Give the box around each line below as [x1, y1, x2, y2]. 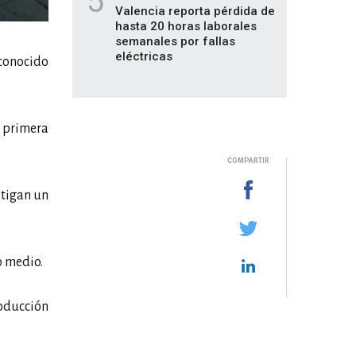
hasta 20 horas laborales [115, 19, 257, 33]
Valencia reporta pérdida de [115, 4, 275, 18]
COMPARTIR [226, 157, 269, 164]
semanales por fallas [115, 34, 235, 48]
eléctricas [115, 49, 172, 64]
